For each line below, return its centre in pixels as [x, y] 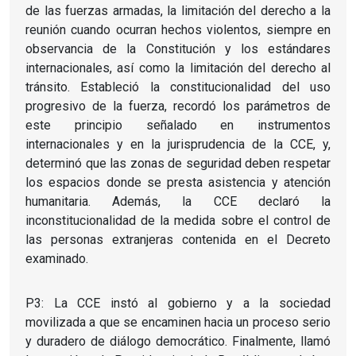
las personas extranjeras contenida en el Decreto [178, 239]
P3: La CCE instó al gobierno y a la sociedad [178, 303]
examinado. [57, 258]
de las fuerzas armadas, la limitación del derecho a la [178, 10]
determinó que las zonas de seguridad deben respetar [178, 163]
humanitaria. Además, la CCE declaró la [69, 201]
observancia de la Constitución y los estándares [178, 48]
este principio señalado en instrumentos [178, 125]
